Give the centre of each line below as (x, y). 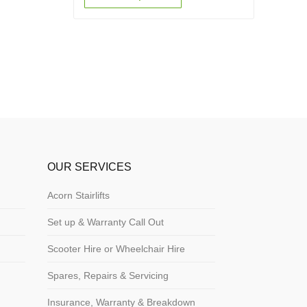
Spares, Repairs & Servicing (108, 276)
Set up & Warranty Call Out (105, 222)
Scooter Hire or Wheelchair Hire (116, 249)
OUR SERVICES (89, 167)
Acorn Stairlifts (78, 196)
